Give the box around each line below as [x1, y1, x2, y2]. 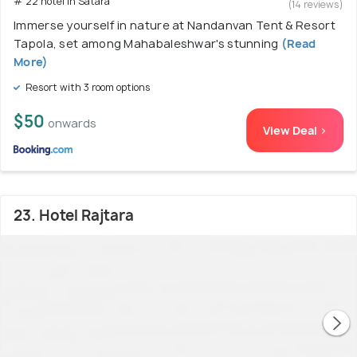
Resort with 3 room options [23, 80, 151, 94]
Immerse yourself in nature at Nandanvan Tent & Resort [14, 18, 335, 33]
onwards [48, 116, 96, 131]
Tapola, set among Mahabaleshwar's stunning [14, 36, 279, 51]
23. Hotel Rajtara [14, 206, 134, 226]
